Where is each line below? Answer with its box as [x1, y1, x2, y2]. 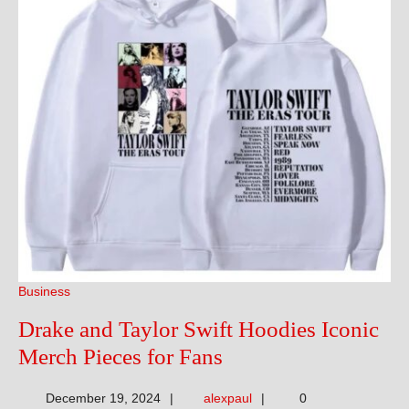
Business [18, 284, 70, 299]
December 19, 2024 [45, 391, 161, 405]
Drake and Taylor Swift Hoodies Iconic [18, 317, 379, 341]
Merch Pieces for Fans [18, 344, 223, 369]
